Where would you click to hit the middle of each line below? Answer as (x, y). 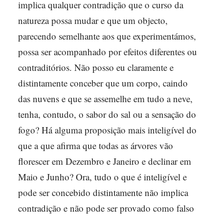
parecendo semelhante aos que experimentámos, (107, 36)
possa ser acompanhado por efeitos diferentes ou (108, 52)
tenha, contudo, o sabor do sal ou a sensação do (107, 114)
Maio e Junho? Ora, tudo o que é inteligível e (102, 177)
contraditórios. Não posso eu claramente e (96, 67)
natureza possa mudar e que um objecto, (93, 20)
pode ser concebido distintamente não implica (103, 192)
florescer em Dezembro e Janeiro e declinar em (105, 161)
